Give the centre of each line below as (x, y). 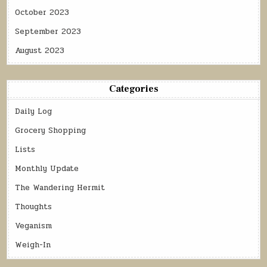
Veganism (34, 226)
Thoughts (34, 207)
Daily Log (34, 111)
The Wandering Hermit (60, 187)
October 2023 (42, 12)
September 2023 (48, 31)
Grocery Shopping (51, 130)
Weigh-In (33, 245)
